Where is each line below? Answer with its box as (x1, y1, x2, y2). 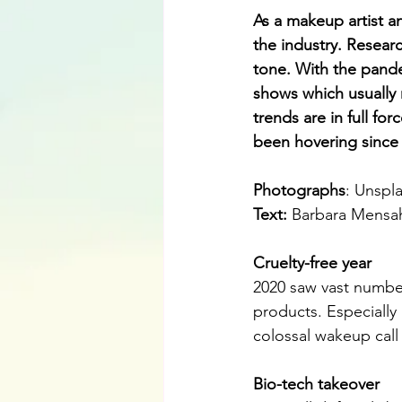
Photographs (253, 179, 345, 200)
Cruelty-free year (253, 252, 371, 273)
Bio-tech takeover (253, 373, 380, 394)
